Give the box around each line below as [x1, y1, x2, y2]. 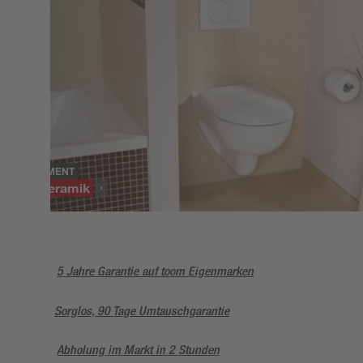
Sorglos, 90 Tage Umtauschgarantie [54, 302, 229, 318]
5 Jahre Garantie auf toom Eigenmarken [57, 263, 254, 280]
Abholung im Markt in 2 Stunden [57, 341, 220, 357]
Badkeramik [16, 179, 90, 195]
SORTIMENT [16, 164, 75, 177]
